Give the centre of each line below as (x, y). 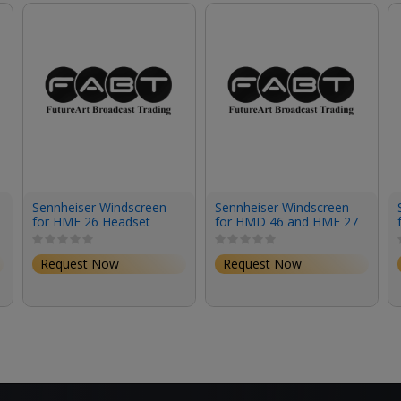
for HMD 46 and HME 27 (286, 221)
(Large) (53, 235)
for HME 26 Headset (91, 221)
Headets (239, 235)
